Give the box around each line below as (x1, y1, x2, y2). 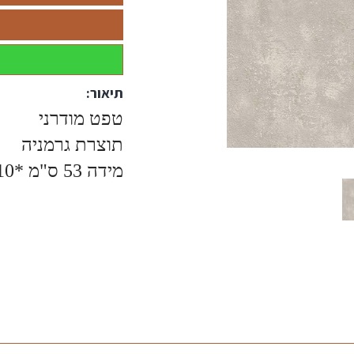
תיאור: (85, 84, 123, 102)
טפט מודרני (33, 108, 123, 129)
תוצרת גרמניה (16, 134, 123, 155)
